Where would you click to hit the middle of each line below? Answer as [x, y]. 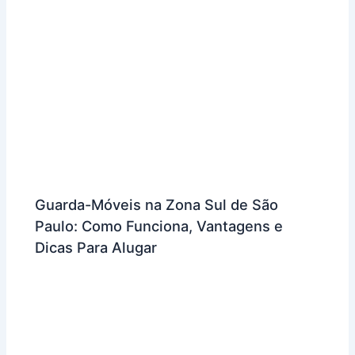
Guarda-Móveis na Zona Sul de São [157, 205]
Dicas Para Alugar [96, 248]
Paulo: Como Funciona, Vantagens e [159, 226]
